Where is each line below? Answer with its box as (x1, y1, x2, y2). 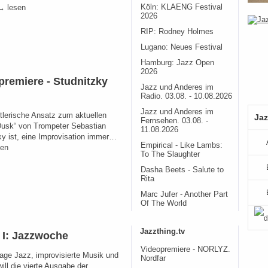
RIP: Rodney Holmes (141, 28, 214, 36)
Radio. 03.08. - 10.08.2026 (141, 92, 232, 100)
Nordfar (141, 254, 166, 263)
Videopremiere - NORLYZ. (141, 245, 230, 254)
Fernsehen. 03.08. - (141, 117, 208, 125)
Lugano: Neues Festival (141, 43, 223, 51)
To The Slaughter (141, 150, 200, 159)
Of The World (141, 199, 187, 208)
